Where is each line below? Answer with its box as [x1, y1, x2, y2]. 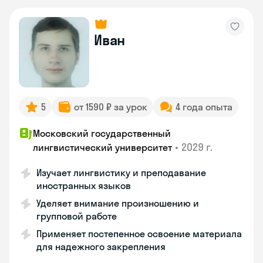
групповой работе [36, 210, 117, 222]
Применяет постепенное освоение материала [36, 228, 242, 240]
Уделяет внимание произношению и [36, 197, 199, 209]
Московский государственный [33, 127, 171, 139]
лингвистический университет [33, 141, 172, 153]
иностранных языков [36, 180, 131, 191]
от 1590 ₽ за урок [74, 101, 147, 113]
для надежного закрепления [36, 241, 166, 252]
